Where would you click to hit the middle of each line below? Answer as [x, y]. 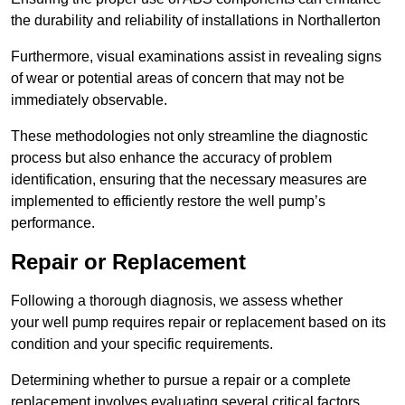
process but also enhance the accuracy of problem [171, 158]
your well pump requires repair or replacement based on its [198, 323]
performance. [53, 223]
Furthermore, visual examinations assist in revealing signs [196, 57]
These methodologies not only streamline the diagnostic [189, 137]
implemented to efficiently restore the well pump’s [168, 202]
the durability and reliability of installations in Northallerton [196, 21]
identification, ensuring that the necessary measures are [189, 180]
